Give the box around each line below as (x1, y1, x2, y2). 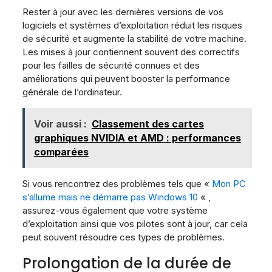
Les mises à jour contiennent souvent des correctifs (22, 46, 240, 58)
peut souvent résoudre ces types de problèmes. (22, 231, 225, 243)
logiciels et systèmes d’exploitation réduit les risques (22, 19, 242, 32)
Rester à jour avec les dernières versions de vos (22, 6, 223, 18)
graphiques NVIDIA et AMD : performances (33, 132, 241, 144)
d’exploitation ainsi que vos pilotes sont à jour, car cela (22, 218, 248, 230)
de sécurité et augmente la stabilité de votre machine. (22, 33, 246, 45)
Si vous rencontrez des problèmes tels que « (22, 178, 212, 190)
